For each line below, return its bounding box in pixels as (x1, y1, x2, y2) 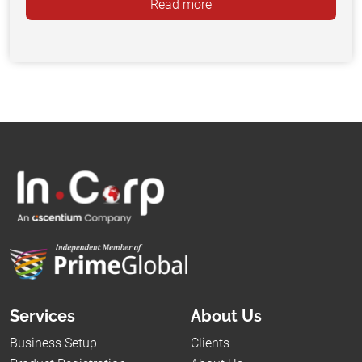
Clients (191, 335, 229, 351)
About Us (191, 305, 262, 326)
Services (10, 305, 75, 326)
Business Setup (10, 335, 97, 351)
